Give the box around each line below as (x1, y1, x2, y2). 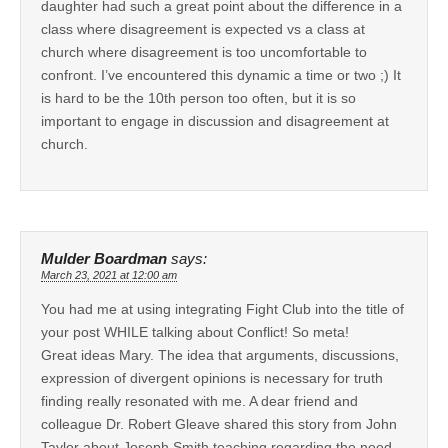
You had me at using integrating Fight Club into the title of (41, 300, 404, 317)
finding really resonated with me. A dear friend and (41, 392, 358, 409)
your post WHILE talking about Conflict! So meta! (41, 323, 349, 340)
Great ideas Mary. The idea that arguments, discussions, (41, 346, 399, 363)
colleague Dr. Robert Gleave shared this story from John (41, 415, 397, 432)
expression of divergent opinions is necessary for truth (41, 369, 383, 386)
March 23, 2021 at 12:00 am (41, 268, 177, 281)
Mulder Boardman (41, 250, 167, 267)
